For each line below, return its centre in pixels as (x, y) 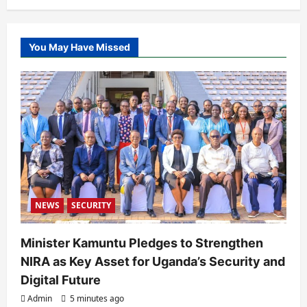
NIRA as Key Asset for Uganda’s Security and (153, 262)
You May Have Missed (79, 47)
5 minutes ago (96, 299)
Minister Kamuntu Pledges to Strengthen (142, 243)
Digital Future (61, 280)
